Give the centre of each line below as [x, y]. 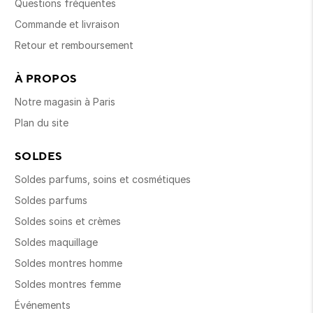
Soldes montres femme [68, 284]
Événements [43, 305]
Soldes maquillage [56, 242]
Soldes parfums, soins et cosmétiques [103, 180]
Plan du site [42, 123]
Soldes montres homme [68, 263]
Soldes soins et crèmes [68, 221]
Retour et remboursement [74, 45]
